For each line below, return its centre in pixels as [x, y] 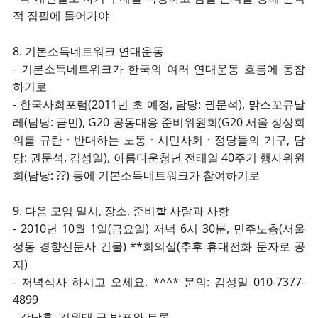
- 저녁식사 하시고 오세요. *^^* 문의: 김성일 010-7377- [159, 282]
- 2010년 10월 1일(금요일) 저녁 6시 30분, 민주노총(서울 [159, 229]
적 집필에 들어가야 [61, 16]
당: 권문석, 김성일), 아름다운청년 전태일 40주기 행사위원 [159, 158]
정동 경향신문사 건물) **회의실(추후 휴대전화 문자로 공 [159, 246]
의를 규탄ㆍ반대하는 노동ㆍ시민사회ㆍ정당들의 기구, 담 [159, 140]
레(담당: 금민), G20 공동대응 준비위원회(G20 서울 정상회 [159, 122]
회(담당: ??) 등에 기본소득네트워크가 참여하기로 [136, 175]
